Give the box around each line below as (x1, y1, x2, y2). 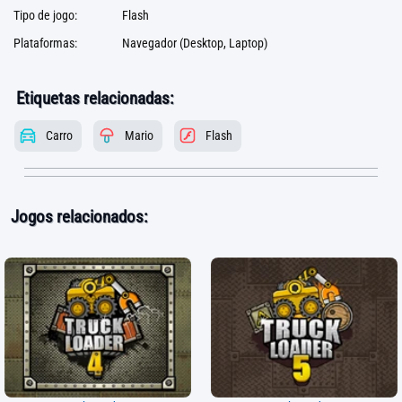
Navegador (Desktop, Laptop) (122, 36, 267, 51)
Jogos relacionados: (11, 205, 147, 227)
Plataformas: (13, 36, 77, 51)
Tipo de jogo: (13, 8, 77, 23)
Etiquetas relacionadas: (16, 88, 173, 109)
